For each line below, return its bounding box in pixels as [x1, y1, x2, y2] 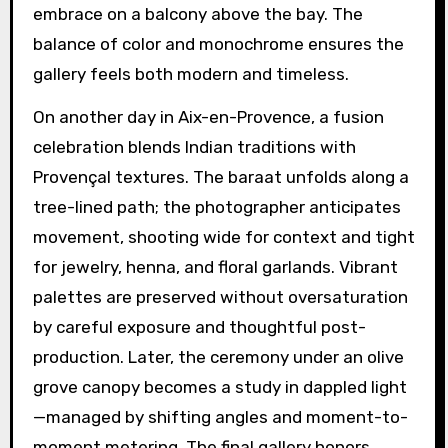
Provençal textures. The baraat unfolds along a [32, 166, 409, 187]
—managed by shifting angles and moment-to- [32, 406, 408, 427]
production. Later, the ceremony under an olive [32, 346, 404, 367]
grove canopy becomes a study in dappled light [32, 376, 407, 397]
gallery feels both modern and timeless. [32, 63, 349, 84]
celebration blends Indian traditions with [32, 136, 356, 157]
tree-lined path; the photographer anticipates [32, 196, 401, 217]
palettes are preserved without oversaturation [32, 286, 408, 307]
